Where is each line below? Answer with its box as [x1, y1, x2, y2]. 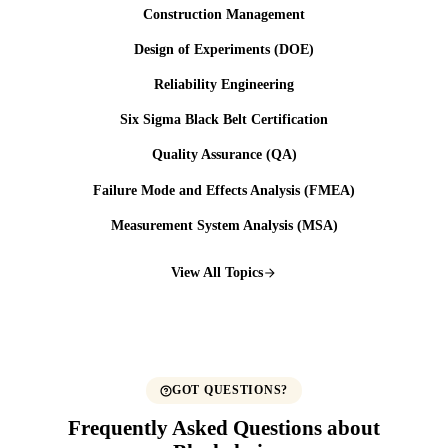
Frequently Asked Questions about [68, 415, 380, 439]
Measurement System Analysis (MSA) [110, 217, 338, 233]
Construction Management [143, 6, 305, 22]
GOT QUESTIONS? [171, 383, 289, 398]
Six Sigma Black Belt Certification [120, 112, 328, 128]
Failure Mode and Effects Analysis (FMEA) [93, 182, 355, 198]
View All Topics [171, 264, 263, 281]
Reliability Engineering [154, 77, 294, 93]
